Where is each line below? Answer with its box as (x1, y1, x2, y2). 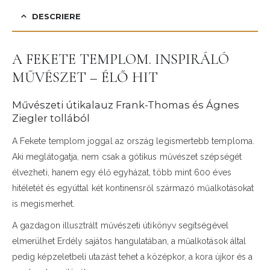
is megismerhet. (12, 199, 75, 209)
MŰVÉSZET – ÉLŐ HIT (12, 68, 158, 87)
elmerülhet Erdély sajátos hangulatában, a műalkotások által (12, 236, 246, 246)
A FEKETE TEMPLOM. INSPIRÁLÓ (12, 50, 229, 69)
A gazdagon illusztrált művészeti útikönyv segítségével (12, 221, 228, 231)
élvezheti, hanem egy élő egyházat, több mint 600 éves (12, 168, 231, 178)
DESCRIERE (32, 11, 81, 22)
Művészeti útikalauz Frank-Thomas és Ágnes (12, 99, 239, 111)
